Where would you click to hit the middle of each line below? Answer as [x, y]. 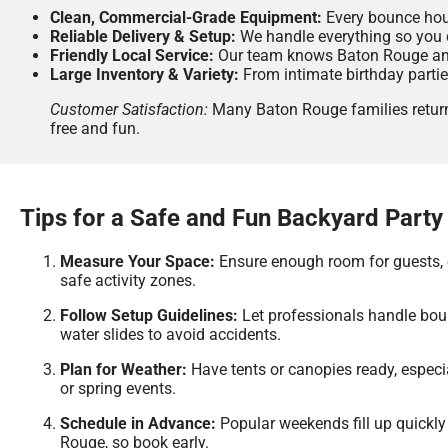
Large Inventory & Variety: [144, 75]
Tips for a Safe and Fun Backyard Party [231, 218]
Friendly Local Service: [132, 56]
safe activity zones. [128, 280]
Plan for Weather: [123, 369]
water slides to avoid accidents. [170, 334]
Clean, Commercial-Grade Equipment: [186, 18]
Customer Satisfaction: [129, 110]
